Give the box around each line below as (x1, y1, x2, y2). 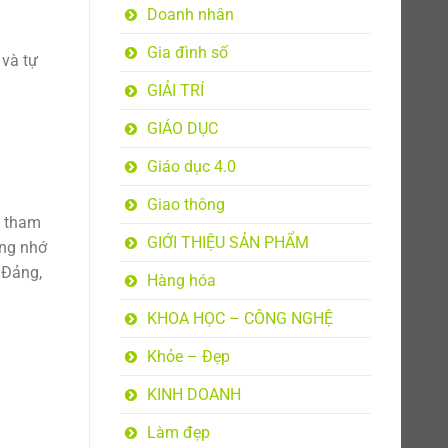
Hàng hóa (146, 271, 216, 290)
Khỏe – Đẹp (146, 347, 230, 366)
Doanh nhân (146, 5, 234, 24)
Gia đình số (146, 43, 228, 62)
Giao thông (146, 195, 225, 214)
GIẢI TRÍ (146, 81, 204, 100)
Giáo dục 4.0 (146, 157, 236, 176)
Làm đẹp (146, 423, 210, 442)
